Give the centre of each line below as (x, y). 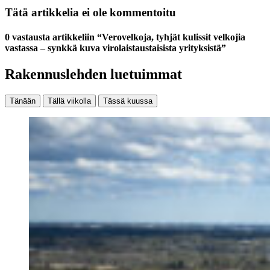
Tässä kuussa (128, 101)
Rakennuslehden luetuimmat (93, 74)
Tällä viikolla (69, 101)
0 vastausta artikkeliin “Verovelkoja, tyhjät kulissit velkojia (125, 37)
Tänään (23, 101)
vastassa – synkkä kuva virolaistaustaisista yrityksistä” (115, 48)
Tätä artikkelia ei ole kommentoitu (90, 12)
